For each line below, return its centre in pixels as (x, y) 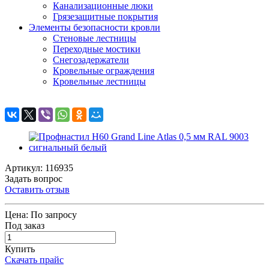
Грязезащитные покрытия (105, 16)
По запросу (54, 214)
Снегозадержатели (91, 59)
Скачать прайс (34, 259)
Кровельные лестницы (99, 81)
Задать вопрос (34, 178)
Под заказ (25, 225)
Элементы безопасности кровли (95, 27)
